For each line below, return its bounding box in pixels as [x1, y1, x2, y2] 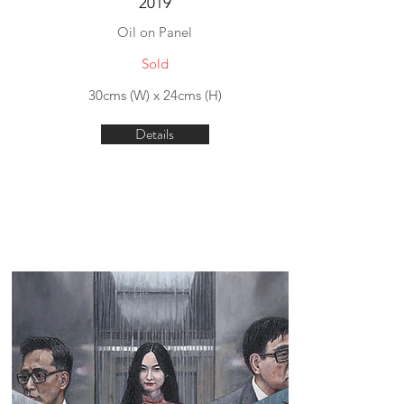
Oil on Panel [117, 23, 192, 41]
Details [135, 124, 174, 144]
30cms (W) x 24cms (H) [87, 87, 222, 104]
